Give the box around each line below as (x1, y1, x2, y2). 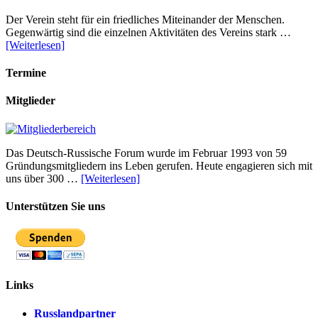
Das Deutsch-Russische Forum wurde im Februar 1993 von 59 (6, 146, 287, 159)
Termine (6, 66, 46, 79)
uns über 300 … (6, 172, 81, 185)
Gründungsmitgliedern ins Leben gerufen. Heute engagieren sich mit (6, 159, 312, 172)
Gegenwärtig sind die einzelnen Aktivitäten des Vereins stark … (6, 26, 291, 38)
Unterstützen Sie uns (6, 199, 105, 212)
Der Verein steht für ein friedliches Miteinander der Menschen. (6, 13, 285, 26)
